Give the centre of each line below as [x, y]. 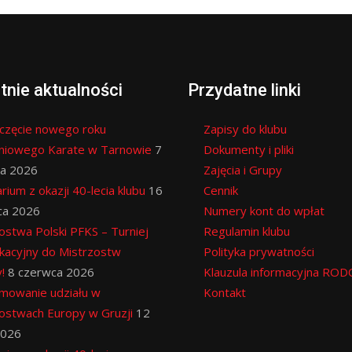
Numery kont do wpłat [264, 210]
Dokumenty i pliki [249, 149]
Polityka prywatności [259, 251]
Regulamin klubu [247, 231]
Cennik [221, 190]
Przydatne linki [244, 90]
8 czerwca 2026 [51, 271]
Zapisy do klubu [245, 128]
